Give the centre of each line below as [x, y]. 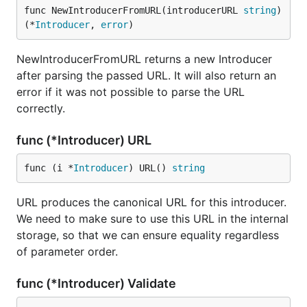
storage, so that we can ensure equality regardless [148, 235]
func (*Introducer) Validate [98, 283]
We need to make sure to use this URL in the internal [152, 219]
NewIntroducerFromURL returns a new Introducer [144, 59]
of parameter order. [67, 251]
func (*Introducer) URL [85, 140]
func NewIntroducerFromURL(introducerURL [134, 10]
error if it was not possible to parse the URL [131, 92]
